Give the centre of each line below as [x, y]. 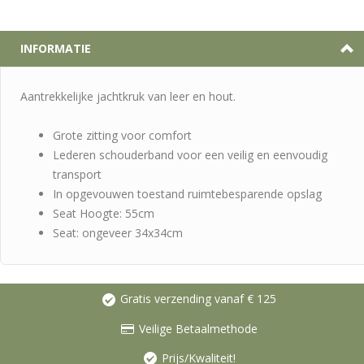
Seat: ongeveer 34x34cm [118, 233]
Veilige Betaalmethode [198, 328]
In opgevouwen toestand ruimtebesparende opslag [187, 194]
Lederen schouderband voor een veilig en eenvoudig [190, 155]
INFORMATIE [56, 49]
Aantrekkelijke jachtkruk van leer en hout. [128, 97]
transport [77, 175]
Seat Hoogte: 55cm [104, 214]
